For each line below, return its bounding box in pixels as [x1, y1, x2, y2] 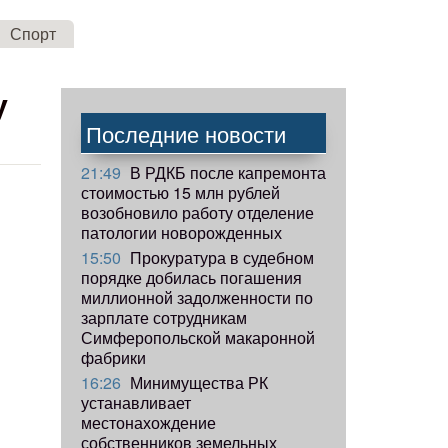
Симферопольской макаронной [81, 325, 315, 349]
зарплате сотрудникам [81, 305, 247, 329]
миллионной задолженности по [81, 285, 313, 309]
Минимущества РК [126, 370, 268, 394]
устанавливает [81, 390, 191, 414]
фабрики [81, 345, 146, 369]
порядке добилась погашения [81, 265, 302, 289]
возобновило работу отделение [81, 200, 314, 224]
